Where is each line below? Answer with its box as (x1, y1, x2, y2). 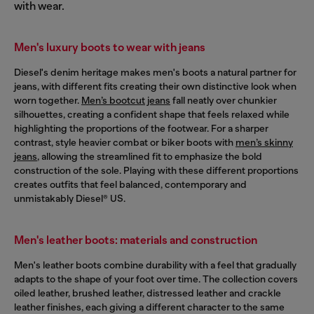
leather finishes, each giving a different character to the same (14, 301, 285, 313)
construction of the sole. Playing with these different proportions (14, 164, 299, 176)
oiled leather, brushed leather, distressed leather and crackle (14, 287, 281, 299)
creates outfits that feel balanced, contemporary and (14, 178, 247, 190)
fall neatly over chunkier (170, 94, 277, 106)
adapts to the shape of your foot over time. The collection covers (14, 273, 298, 285)
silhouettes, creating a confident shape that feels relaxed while (14, 108, 289, 120)
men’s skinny (235, 136, 293, 148)
